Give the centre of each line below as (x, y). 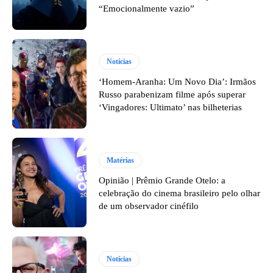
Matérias (121, 160)
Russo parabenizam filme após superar (172, 94)
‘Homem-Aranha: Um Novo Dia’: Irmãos (178, 81)
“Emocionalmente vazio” (147, 9)
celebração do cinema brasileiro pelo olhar (180, 193)
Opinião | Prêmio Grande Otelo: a (162, 180)
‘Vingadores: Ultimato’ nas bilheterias (171, 107)
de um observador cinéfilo (149, 206)
